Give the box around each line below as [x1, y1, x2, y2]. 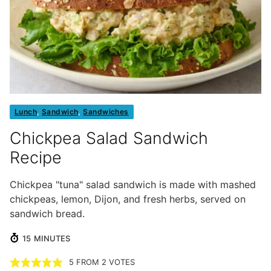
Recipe [10, 148, 62, 168]
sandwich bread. [10, 207, 85, 220]
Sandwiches [83, 107, 129, 117]
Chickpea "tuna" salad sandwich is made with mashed [10, 178, 256, 191]
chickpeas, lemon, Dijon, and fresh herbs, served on [10, 193, 246, 206]
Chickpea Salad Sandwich [10, 128, 208, 149]
